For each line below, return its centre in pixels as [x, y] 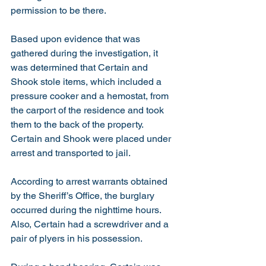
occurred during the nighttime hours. [88, 210]
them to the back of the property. [79, 124]
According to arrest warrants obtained [90, 181]
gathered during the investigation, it [85, 53]
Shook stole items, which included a [87, 82]
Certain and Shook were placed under [92, 139]
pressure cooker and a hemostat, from [91, 96]
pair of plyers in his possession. [77, 238]
